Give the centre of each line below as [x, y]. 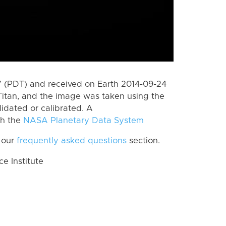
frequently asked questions [72, 141]
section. [143, 141]
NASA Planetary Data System [83, 120]
